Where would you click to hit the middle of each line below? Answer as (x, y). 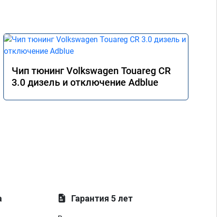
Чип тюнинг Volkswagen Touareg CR (91, 71)
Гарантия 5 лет (102, 198)
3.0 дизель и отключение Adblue (85, 82)
